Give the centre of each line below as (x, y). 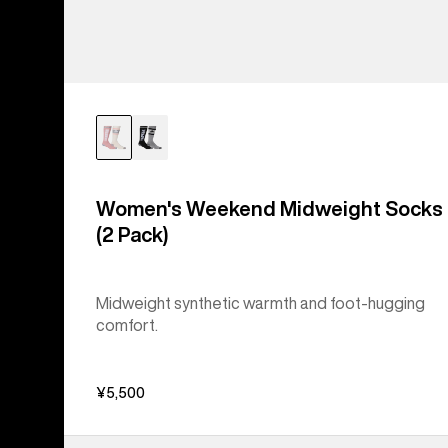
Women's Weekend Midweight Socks (269, 209)
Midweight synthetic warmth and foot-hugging (260, 303)
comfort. (127, 325)
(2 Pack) (132, 235)
